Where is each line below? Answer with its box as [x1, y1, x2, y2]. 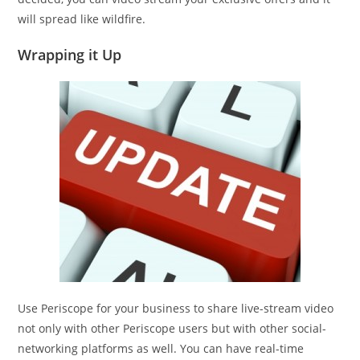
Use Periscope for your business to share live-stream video [18, 300, 334, 316]
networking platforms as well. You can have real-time [18, 340, 305, 356]
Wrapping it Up [18, 44, 122, 64]
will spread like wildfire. [18, 10, 146, 27]
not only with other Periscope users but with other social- [18, 320, 327, 336]
